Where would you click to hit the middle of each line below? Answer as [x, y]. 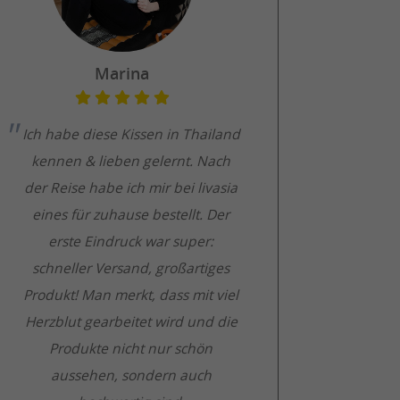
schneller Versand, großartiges [131, 268]
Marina [122, 73]
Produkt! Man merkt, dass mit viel [131, 295]
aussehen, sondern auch [131, 375]
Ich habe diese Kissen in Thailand [131, 134]
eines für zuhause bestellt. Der [131, 214]
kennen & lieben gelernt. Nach [131, 161]
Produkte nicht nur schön [131, 348]
